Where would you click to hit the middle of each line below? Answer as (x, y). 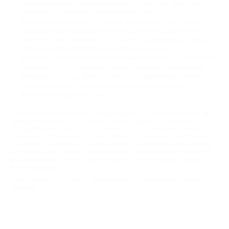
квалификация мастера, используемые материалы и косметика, (103, 121)
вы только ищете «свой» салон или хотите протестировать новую (106, 159)
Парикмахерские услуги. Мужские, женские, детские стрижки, (113, 21)
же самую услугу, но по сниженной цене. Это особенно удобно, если (111, 152)
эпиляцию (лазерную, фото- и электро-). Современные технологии (116, 76)
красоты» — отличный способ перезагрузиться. (90, 12)
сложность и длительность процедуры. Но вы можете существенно (109, 136)
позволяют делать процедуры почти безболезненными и (102, 86)
